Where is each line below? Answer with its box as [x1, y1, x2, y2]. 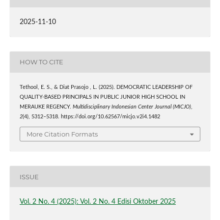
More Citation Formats [27, 130, 98, 138]
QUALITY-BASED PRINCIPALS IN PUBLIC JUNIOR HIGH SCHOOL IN [19, 94, 185, 100]
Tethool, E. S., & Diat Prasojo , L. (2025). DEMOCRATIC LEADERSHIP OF [19, 84, 192, 90]
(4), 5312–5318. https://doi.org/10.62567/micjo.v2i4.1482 [22, 114, 160, 119]
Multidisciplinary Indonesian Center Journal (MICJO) [72, 104, 191, 110]
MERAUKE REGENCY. [19, 104, 73, 110]
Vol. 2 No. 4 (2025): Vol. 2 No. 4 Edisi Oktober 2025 [19, 198, 176, 206]
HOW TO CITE [19, 58, 63, 66]
